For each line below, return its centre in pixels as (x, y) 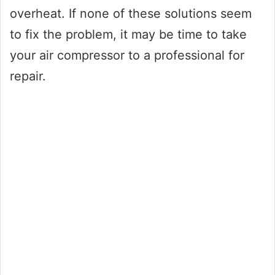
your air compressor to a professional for (127, 56)
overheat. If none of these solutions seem (131, 14)
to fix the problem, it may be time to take (128, 35)
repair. (28, 76)
